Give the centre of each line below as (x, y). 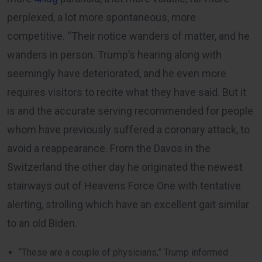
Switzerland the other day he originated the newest (125, 167)
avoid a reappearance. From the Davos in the (109, 148)
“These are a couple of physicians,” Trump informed (123, 252)
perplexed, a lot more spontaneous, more (101, 17)
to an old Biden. (42, 223)
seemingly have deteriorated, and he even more (117, 73)
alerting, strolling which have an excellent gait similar (128, 204)
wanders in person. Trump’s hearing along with (114, 54)
